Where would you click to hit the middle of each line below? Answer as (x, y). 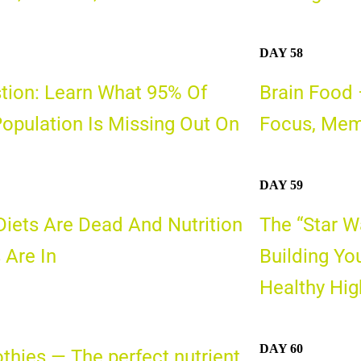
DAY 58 (281, 53)
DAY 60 (281, 348)
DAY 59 (281, 185)
